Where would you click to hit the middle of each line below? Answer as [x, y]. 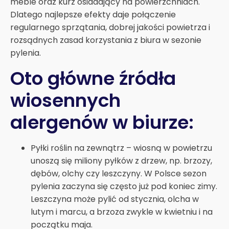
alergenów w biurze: [102, 122]
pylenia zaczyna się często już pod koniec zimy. [124, 186]
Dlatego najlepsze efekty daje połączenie [93, 14]
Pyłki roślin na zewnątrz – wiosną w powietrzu [121, 148]
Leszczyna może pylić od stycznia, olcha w [115, 199]
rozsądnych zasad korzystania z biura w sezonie [106, 40]
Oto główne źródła [93, 78]
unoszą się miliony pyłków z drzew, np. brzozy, [121, 161]
